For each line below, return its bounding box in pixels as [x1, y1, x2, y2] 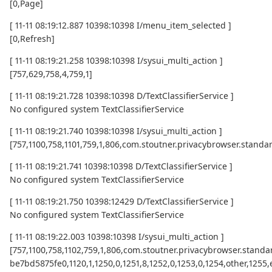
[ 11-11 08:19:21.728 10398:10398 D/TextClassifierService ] [10, 90, 234, 102]
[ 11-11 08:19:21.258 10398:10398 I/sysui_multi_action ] [10, 55, 223, 67]
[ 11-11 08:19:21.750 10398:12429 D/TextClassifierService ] [10, 195, 234, 208]
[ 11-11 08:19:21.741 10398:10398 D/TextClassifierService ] [10, 160, 233, 172]
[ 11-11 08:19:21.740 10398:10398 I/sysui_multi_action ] [10, 125, 222, 137]
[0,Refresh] [10, 33, 55, 45]
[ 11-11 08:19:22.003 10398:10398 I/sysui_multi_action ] [10, 231, 224, 243]
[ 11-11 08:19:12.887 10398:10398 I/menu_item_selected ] [10, 19, 231, 32]
